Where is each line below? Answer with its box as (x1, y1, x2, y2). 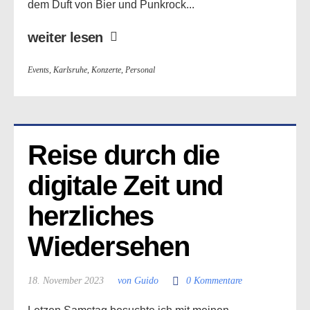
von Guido (118, 275, 158, 286)
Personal (125, 65, 155, 75)
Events (28, 65, 49, 75)
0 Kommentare (186, 275, 242, 286)
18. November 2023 (28, 275, 104, 286)
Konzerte (91, 65, 121, 75)
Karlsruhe (53, 65, 87, 75)
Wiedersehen (28, 231, 190, 262)
